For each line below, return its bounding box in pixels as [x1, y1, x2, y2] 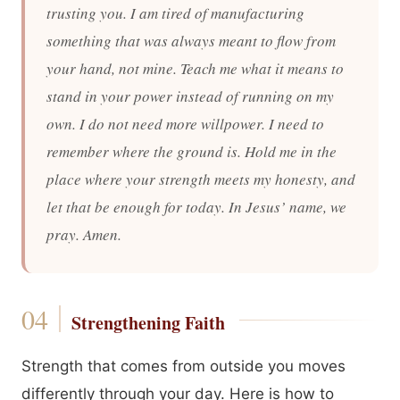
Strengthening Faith [71, 310, 225, 336]
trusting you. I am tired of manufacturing [46, 3, 304, 23]
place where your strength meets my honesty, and [46, 169, 355, 189]
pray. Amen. [46, 224, 121, 245]
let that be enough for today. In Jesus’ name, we [46, 196, 346, 217]
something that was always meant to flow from [46, 30, 336, 51]
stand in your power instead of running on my [46, 86, 334, 106]
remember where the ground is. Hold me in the [46, 141, 337, 162]
